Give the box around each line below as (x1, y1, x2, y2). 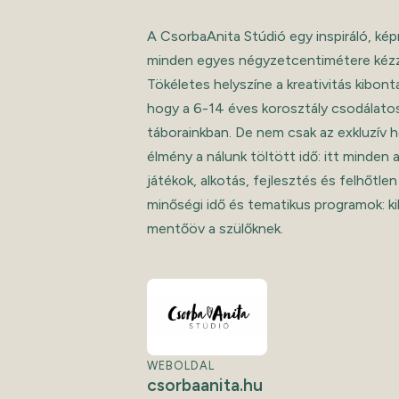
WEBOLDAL (147, 358, 216, 372)
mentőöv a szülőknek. (147, 220, 288, 237)
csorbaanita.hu (147, 374, 264, 395)
